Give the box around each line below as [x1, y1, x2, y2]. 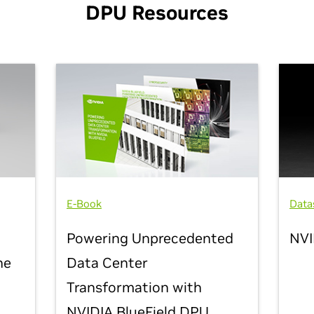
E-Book [66, 197, 102, 211]
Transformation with [66, 278, 202, 297]
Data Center [66, 254, 148, 273]
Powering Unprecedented [66, 229, 233, 248]
